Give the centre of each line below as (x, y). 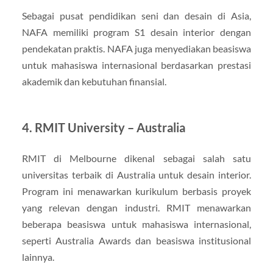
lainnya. (38, 257)
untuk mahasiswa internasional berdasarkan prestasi (136, 65)
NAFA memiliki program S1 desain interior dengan (136, 32)
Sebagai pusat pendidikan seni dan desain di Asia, (136, 15)
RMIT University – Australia (110, 127)
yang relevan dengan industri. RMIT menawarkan (136, 207)
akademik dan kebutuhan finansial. (94, 81)
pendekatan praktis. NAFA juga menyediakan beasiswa (136, 48)
